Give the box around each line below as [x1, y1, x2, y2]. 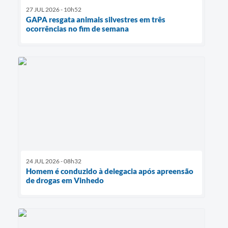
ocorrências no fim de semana [26, 23, 129, 33]
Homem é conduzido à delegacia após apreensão [26, 166, 193, 176]
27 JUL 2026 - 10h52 [26, 5, 81, 13]
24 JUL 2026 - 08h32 [26, 157, 81, 165]
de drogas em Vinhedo [26, 175, 104, 185]
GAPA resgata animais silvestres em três [26, 14, 165, 24]
